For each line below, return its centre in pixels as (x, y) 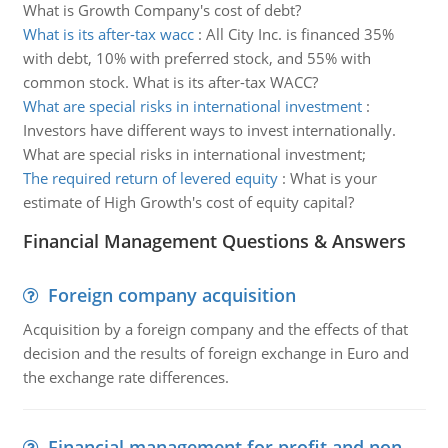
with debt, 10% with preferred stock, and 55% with (196, 58)
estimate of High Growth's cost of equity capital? (188, 202)
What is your (333, 178)
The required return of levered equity (150, 178)
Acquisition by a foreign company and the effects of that (215, 329)
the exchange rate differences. (125, 377)
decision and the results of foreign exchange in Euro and (215, 353)
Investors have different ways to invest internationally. (209, 130)
